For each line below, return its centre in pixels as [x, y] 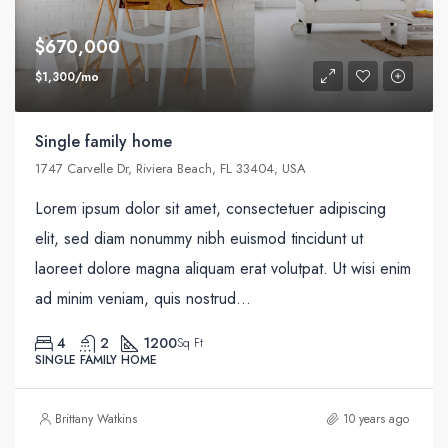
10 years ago [376, 419]
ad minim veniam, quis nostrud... [143, 299]
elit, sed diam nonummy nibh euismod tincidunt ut [199, 239]
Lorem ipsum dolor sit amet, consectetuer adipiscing [210, 209]
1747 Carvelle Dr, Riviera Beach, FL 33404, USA [170, 169]
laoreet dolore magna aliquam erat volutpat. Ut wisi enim [223, 269]
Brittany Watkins [96, 419]
